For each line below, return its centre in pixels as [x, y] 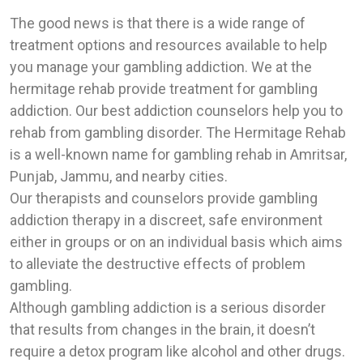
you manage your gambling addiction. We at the [161, 67]
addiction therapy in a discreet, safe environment [166, 220]
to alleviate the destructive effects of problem [158, 264]
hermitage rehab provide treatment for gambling [164, 89]
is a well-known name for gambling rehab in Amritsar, [178, 155]
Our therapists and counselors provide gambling [164, 199]
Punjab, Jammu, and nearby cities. [119, 177]
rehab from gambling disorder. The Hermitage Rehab [178, 133]
